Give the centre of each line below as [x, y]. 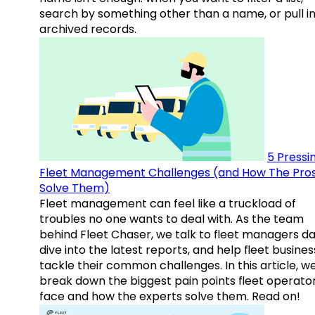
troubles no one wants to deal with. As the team [172, 219]
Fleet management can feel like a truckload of [168, 204]
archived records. [88, 30]
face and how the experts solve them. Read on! [170, 297]
